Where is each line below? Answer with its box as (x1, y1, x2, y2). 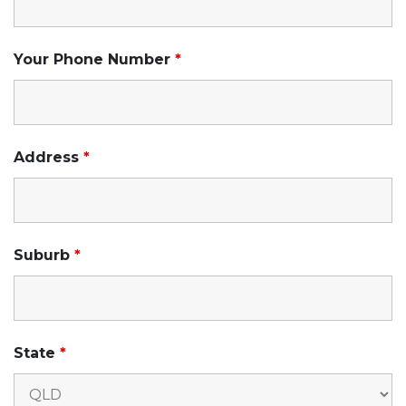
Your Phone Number (14, 50, 175, 68)
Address (14, 148, 83, 166)
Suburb (14, 246, 74, 264)
